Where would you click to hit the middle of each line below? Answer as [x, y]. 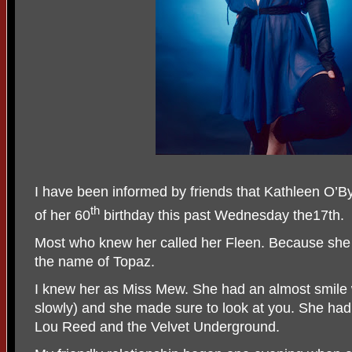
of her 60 [62, 216]
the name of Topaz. [95, 262]
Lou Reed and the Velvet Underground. [157, 327]
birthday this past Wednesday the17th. [222, 216]
